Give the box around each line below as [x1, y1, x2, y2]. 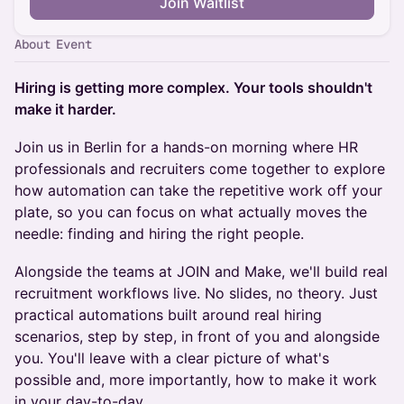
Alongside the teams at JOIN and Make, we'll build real [14, 262, 388, 280]
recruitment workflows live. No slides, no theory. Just [14, 284, 378, 302]
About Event [14, 36, 92, 52]
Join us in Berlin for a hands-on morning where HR [14, 138, 358, 156]
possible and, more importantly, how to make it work [14, 371, 377, 389]
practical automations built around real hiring [14, 306, 322, 324]
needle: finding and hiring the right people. [14, 225, 304, 243]
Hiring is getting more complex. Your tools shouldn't [14, 78, 372, 96]
